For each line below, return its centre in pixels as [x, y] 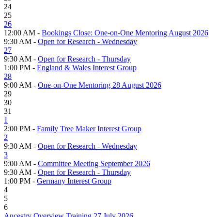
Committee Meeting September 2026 [94, 163]
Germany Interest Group [74, 181]
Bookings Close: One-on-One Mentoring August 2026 [125, 32]
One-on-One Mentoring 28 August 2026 [100, 85]
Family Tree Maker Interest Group [89, 128]
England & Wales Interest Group [87, 67]
